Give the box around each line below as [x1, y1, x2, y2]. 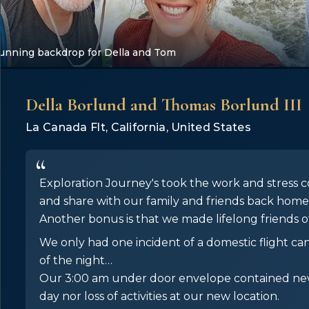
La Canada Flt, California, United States [26, 121, 251, 134]
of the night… [39, 254, 112, 267]
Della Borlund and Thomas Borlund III [26, 94, 302, 115]
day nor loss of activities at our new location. [39, 290, 279, 303]
